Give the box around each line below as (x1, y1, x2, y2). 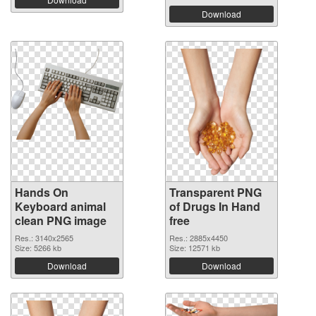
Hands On (15, 183, 68, 200)
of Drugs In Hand (169, 197, 260, 214)
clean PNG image (15, 212, 107, 229)
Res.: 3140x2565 (15, 231, 73, 243)
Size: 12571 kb (169, 241, 220, 253)
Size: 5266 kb (15, 241, 61, 253)
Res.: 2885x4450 (169, 231, 228, 243)
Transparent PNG (169, 183, 262, 200)
